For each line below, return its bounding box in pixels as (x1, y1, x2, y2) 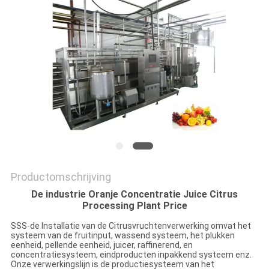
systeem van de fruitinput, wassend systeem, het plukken (10, 231, 235, 241)
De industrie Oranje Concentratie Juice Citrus (31, 189, 238, 201)
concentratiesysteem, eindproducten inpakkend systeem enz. (10, 250, 252, 260)
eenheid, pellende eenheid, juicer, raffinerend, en (10, 240, 193, 250)
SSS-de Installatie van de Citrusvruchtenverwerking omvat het (10, 221, 251, 231)
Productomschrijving (10, 171, 111, 184)
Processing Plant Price (82, 200, 187, 212)
